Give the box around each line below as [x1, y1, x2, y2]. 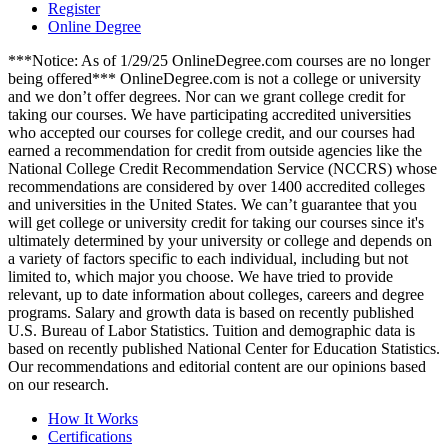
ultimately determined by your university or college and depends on [8, 232, 432, 250]
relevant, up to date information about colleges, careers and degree [8, 286, 424, 304]
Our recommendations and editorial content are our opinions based [8, 358, 426, 376]
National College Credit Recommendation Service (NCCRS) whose [8, 160, 437, 178]
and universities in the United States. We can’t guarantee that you [8, 196, 417, 214]
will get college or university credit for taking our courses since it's [8, 214, 424, 232]
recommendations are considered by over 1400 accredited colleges [8, 178, 425, 196]
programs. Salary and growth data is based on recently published [8, 304, 414, 322]
